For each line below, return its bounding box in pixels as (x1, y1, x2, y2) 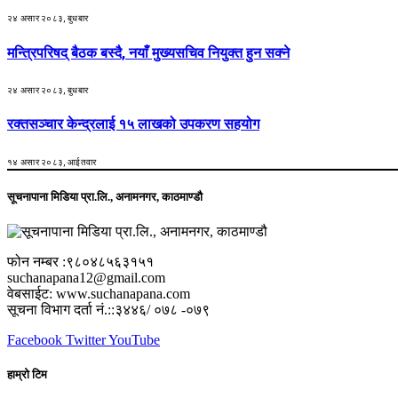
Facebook (7, 331, 62, 347)
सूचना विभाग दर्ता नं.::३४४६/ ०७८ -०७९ (7, 301, 210, 317)
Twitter (66, 331, 106, 347)
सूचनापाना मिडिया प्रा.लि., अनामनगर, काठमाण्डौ (7, 189, 203, 203)
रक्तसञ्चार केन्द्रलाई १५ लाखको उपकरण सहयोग (7, 115, 259, 133)
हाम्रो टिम (7, 368, 47, 382)
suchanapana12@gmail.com (7, 269, 165, 285)
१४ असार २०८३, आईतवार (7, 156, 97, 167)
